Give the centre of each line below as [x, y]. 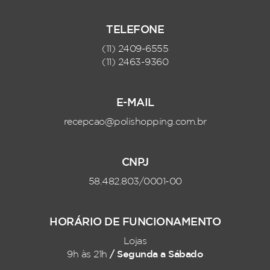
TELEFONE [135, 30]
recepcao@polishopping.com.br [135, 122]
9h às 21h [88, 255]
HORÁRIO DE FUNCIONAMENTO [135, 222]
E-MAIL [135, 103]
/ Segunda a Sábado [156, 254]
